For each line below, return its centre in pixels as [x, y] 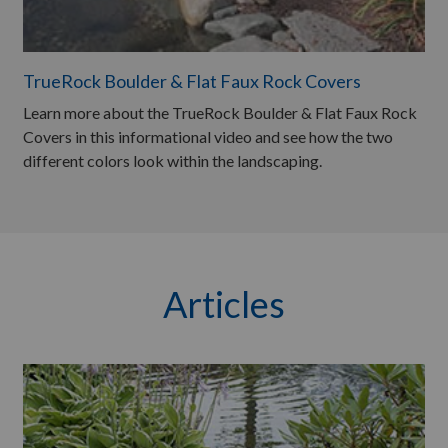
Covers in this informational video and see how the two [208, 136]
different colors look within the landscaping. [172, 160]
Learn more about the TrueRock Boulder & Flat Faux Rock [220, 112]
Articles [224, 303]
